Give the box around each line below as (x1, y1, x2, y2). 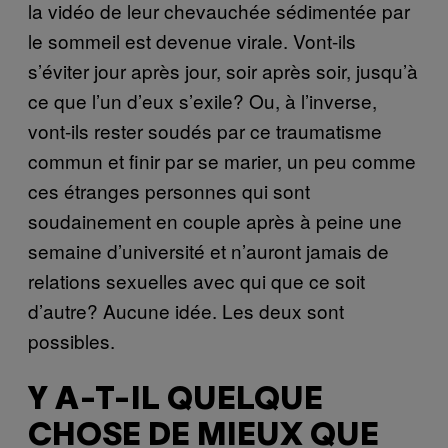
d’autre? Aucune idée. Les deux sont (28, 297, 344, 325)
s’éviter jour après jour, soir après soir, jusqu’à (28, 57, 418, 85)
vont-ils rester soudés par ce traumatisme (28, 117, 382, 145)
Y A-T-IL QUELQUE (28, 385, 323, 415)
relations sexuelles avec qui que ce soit (28, 267, 365, 295)
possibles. (28, 327, 115, 355)
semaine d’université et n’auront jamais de (28, 237, 389, 265)
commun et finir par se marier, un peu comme (28, 147, 416, 175)
